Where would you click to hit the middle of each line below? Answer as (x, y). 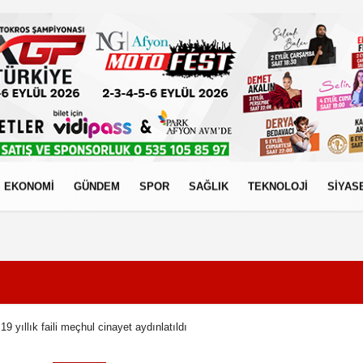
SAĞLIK (209, 186)
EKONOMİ (29, 186)
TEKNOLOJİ (278, 186)
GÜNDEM (97, 186)
